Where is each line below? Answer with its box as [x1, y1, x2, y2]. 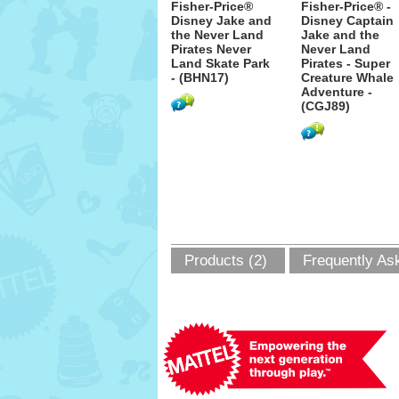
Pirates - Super [301, 56, 390, 70]
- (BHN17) [171, 70, 229, 85]
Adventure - [301, 85, 372, 99]
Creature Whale [301, 70, 394, 85]
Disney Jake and [171, 13, 272, 28]
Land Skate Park [171, 56, 270, 70]
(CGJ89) [301, 99, 350, 113]
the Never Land [171, 28, 264, 42]
